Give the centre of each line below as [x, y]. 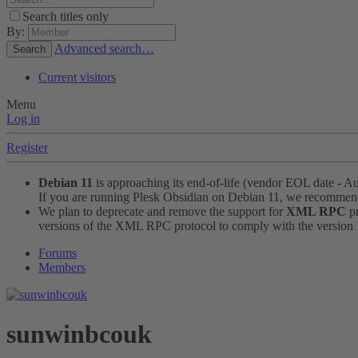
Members [62, 268]
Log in [23, 119]
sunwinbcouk [79, 334]
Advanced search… [104, 49]
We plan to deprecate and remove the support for [162, 212]
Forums [58, 253]
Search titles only [66, 17]
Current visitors [77, 78]
